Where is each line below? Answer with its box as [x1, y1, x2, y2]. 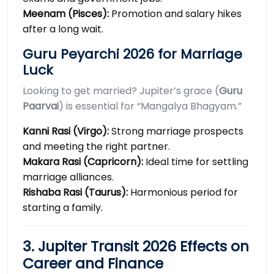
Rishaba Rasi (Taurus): [23, 185, 128, 200]
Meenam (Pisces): [23, 7, 109, 21]
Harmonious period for [128, 185, 238, 200]
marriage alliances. [23, 170, 114, 185]
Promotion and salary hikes [109, 7, 242, 21]
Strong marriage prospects [109, 124, 243, 139]
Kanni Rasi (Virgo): [23, 124, 109, 139]
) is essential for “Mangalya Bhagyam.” [59, 99, 242, 114]
